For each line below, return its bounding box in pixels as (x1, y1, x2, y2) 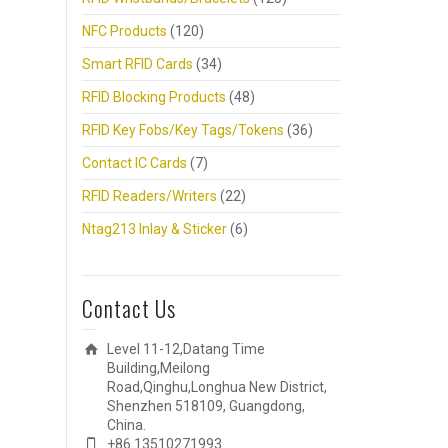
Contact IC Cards (82, 155, 187, 171)
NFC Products (82, 23, 167, 39)
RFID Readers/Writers (82, 188, 217, 204)
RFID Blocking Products (82, 89, 226, 105)
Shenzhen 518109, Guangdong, (107, 398, 305, 414)
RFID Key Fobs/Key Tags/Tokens (82, 122, 284, 138)
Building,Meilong (107, 360, 210, 376)
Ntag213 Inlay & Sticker (82, 221, 227, 237)
